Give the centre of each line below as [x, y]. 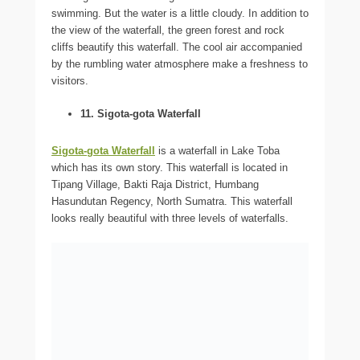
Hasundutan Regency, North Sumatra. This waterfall [172, 202]
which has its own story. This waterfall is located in [170, 168]
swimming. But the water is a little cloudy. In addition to [180, 14]
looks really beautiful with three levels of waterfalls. [170, 219]
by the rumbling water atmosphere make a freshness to [180, 64]
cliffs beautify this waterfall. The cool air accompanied [177, 47]
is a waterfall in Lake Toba [217, 151]
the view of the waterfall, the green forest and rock [168, 31]
